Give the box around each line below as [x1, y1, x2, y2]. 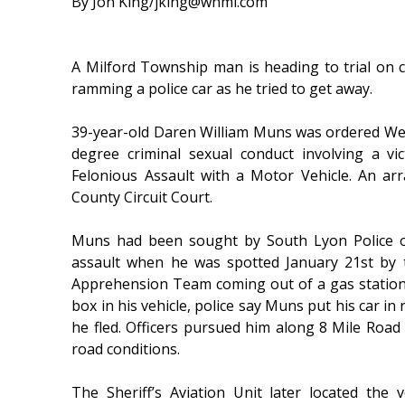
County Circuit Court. [71, 187, 213, 208]
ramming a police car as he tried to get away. [71, 79, 373, 99]
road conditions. [71, 339, 181, 360]
